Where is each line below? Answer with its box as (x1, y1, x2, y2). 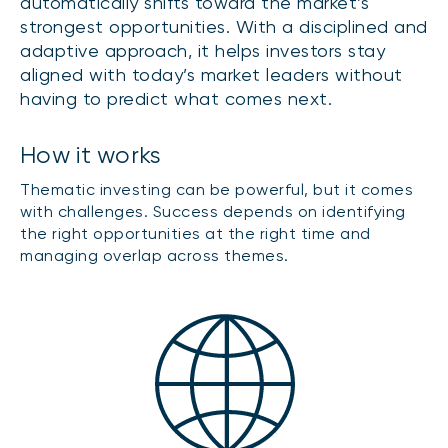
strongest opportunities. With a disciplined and (20, 16, 428, 38)
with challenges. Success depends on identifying (20, 202, 406, 222)
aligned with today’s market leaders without (20, 64, 403, 86)
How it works (20, 141, 162, 170)
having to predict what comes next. (20, 88, 338, 110)
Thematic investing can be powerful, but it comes (20, 180, 413, 200)
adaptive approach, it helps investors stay (20, 40, 385, 62)
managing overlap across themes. (20, 246, 293, 266)
